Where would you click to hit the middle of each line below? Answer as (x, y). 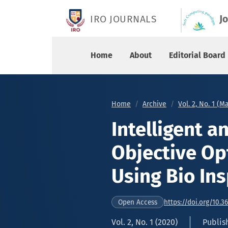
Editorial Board (197, 55)
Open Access (138, 203)
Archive (154, 104)
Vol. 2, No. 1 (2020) (145, 222)
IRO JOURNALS (123, 19)
